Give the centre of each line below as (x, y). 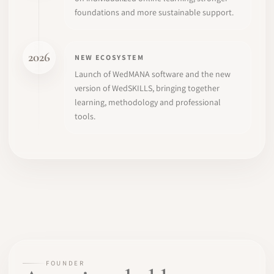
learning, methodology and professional (148, 102)
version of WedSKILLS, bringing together (147, 88)
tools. (85, 116)
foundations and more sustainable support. (154, 12)
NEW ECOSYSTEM (109, 57)
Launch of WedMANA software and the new (153, 74)
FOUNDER (65, 263)
